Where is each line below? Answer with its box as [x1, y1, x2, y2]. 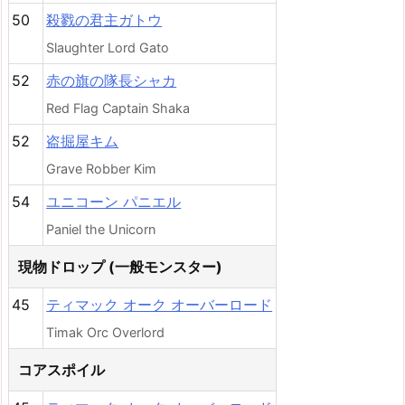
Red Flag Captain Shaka [46, 100, 191, 116]
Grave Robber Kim [46, 161, 157, 176]
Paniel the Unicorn [46, 221, 156, 237]
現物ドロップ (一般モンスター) [18, 258, 222, 276]
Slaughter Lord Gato [46, 40, 170, 55]
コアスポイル [18, 361, 105, 379]
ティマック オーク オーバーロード [46, 296, 273, 314]
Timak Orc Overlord [46, 325, 165, 340]
